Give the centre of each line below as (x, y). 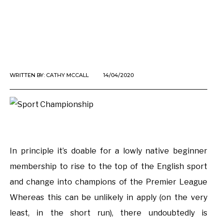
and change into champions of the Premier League (108, 182)
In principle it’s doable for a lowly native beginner (108, 151)
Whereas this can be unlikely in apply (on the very (108, 198)
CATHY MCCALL (67, 75)
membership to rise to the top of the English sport (108, 167)
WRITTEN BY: (28, 75)
